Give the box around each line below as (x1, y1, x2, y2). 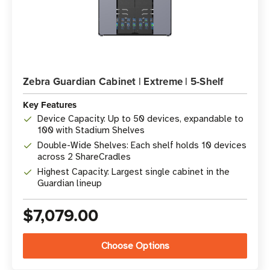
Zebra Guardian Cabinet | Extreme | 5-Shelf (23, 74, 224, 89)
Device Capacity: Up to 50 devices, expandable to (37, 113, 243, 124)
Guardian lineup (37, 178, 102, 189)
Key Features (23, 98, 77, 111)
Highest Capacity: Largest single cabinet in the (37, 166, 230, 177)
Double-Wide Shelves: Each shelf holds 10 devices (37, 140, 246, 151)
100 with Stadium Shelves (37, 125, 145, 136)
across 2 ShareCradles (37, 151, 131, 162)
